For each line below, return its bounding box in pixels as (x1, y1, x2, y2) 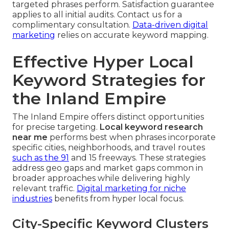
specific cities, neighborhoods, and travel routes (12, 143, 205, 153)
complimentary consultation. (12, 20, 132, 30)
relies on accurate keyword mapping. (55, 30, 209, 40)
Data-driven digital (132, 20, 208, 30)
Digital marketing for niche (77, 184, 186, 194)
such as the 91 (12, 153, 69, 163)
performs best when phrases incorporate (48, 132, 216, 143)
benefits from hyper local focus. (52, 194, 184, 204)
